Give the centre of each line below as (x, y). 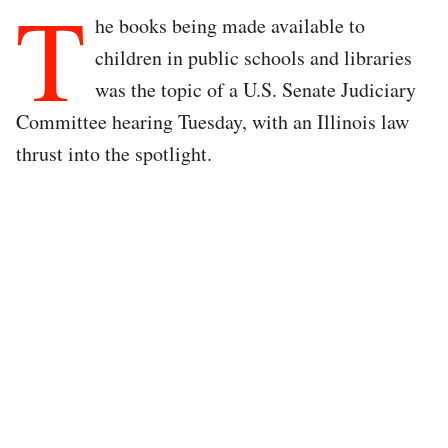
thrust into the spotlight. (114, 153)
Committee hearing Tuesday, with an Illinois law (212, 121)
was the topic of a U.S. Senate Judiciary (255, 89)
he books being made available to (230, 25)
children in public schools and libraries (253, 57)
